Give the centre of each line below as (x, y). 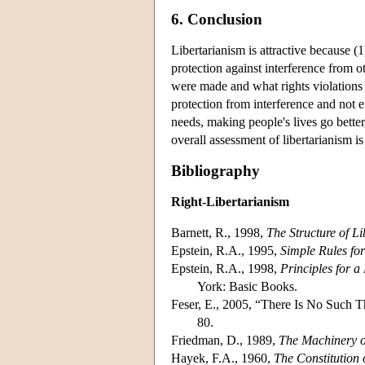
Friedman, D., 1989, (225, 340)
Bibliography (215, 170)
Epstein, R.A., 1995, (226, 250)
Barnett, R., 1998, (219, 232)
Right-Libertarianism (230, 201)
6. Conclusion (217, 19)
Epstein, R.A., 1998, (226, 268)
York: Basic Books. (247, 286)
